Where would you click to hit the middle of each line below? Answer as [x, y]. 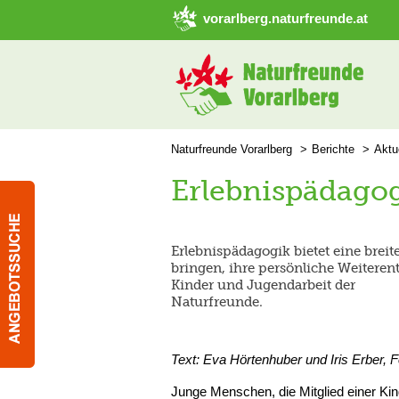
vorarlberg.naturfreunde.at [285, 18]
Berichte [333, 149]
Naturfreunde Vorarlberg [232, 149]
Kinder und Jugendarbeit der [263, 285]
